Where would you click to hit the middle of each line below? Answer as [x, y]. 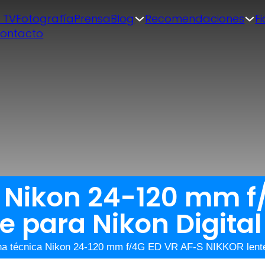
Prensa [93, 19]
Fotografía [45, 19]
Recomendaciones [195, 19]
